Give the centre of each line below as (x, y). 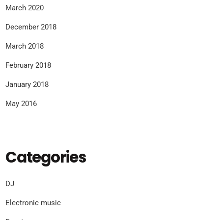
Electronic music (33, 203)
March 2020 (25, 8)
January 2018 (27, 85)
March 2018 (25, 46)
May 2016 (21, 104)
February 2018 (28, 66)
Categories (46, 157)
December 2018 (31, 27)
